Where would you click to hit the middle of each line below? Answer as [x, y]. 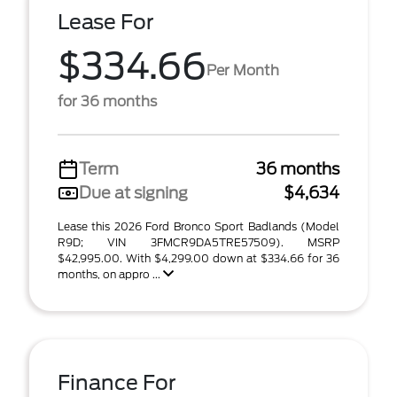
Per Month [243, 70]
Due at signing [133, 193]
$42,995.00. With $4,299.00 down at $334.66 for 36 [198, 258]
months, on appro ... [110, 274]
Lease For [106, 22]
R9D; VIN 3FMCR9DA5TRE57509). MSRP [198, 242]
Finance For [117, 383]
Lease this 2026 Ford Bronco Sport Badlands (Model [198, 226]
